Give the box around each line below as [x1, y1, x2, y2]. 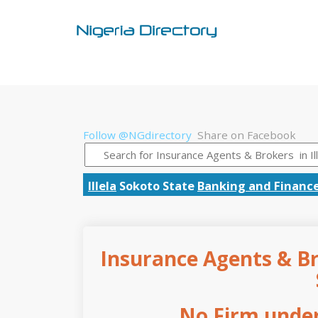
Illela [88, 177, 116, 194]
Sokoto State [116, 177, 197, 194]
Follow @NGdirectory [83, 128, 192, 142]
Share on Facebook [197, 128, 296, 142]
